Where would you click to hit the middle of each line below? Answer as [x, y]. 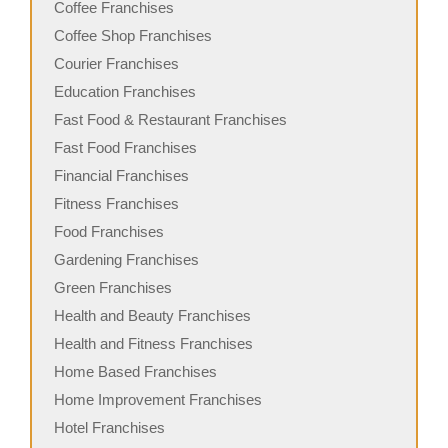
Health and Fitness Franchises [153, 343]
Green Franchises [113, 287]
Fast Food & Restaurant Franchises [170, 119]
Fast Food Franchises [125, 147]
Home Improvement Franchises [158, 399]
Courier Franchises [116, 63]
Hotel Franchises [109, 427]
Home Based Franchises [135, 371]
